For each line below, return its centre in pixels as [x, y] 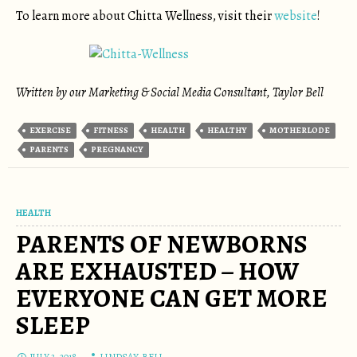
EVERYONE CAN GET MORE [172, 298]
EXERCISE [50, 130]
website [296, 16]
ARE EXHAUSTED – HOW [157, 271]
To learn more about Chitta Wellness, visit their [145, 16]
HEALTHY [227, 130]
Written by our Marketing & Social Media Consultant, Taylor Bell [170, 92]
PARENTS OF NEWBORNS [162, 244]
